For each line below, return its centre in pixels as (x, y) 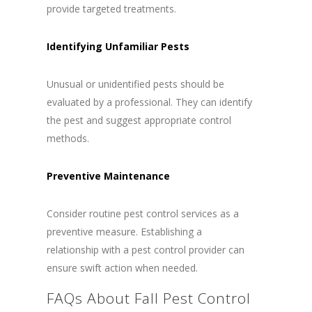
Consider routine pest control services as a (142, 214)
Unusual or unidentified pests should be (135, 84)
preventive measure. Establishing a (124, 232)
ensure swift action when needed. (122, 268)
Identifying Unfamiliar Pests (118, 47)
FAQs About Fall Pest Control (148, 298)
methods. (68, 139)
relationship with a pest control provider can (145, 250)
